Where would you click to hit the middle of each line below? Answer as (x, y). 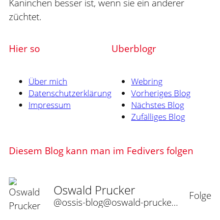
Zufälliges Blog (158, 116)
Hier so (24, 48)
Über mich (48, 81)
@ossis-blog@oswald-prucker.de (175, 203)
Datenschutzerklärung (70, 93)
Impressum (50, 105)
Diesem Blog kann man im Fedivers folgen (101, 151)
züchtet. (25, 17)
